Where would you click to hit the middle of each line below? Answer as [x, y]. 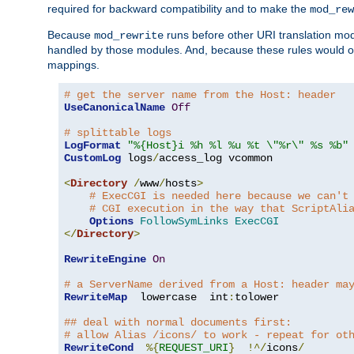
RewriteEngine [105, 260]
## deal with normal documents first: [178, 323]
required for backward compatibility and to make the [179, 9]
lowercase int [178, 298]
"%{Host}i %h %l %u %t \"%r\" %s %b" [238, 146]
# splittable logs [118, 133]
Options [111, 222]
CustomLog [92, 158]
